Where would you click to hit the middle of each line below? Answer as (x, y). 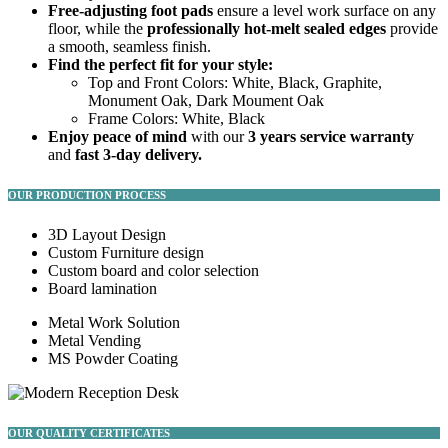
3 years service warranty (331, 137)
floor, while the (97, 29)
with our (217, 137)
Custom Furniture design (126, 253)
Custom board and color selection (153, 271)
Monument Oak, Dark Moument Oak (206, 101)
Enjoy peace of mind (117, 137)
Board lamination (102, 289)
